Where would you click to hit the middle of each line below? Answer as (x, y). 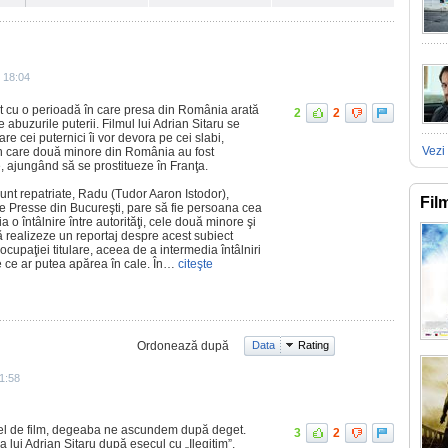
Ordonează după (183, 346)
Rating (313, 345)
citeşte (194, 264)
